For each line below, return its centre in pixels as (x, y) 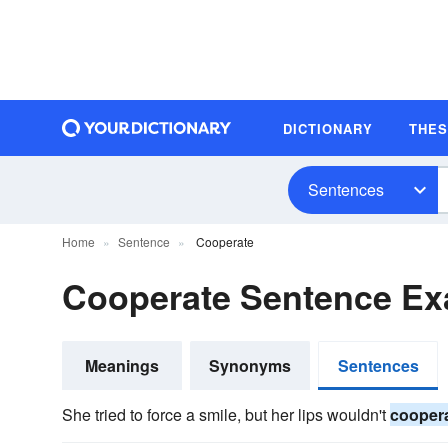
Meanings (122, 365)
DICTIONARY (328, 128)
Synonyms (250, 365)
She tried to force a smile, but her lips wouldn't (226, 414)
